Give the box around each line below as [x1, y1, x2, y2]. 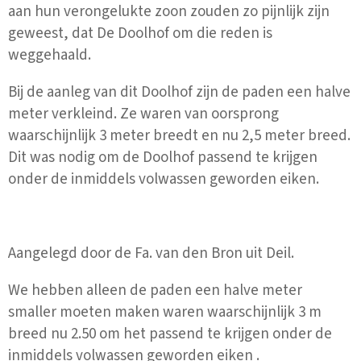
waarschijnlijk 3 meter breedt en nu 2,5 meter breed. [8, 124, 351, 147]
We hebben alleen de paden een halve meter [8, 279, 302, 301]
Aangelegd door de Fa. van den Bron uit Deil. [8, 242, 294, 264]
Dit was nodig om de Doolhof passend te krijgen [8, 146, 317, 168]
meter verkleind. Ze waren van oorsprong [8, 102, 279, 125]
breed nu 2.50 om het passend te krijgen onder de [8, 322, 332, 345]
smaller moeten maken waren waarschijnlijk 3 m [8, 301, 322, 323]
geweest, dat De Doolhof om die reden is [8, 22, 272, 44]
